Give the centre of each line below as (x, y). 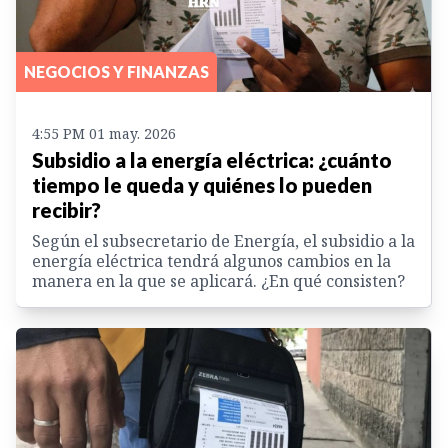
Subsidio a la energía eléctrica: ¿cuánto (212, 160)
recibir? (66, 210)
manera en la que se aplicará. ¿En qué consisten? (218, 281)
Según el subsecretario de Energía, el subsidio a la (223, 241)
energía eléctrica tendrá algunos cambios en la (211, 261)
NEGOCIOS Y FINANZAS (116, 72)
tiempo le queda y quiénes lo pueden (202, 185)
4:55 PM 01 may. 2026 (104, 134)
